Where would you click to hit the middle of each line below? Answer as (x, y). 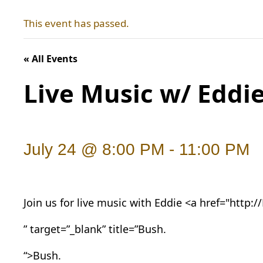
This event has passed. (76, 23)
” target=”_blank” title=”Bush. (95, 229)
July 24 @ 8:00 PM (94, 150)
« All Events (50, 59)
